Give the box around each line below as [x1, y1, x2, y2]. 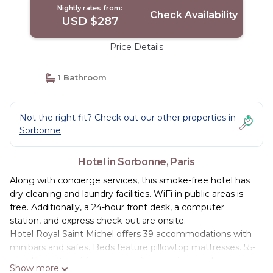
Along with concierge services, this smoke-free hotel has [10, 175, 250, 186]
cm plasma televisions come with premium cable [10, 255, 219, 266]
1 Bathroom [55, 73, 107, 82]
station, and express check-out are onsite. [10, 215, 186, 226]
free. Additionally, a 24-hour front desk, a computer [10, 202, 224, 213]
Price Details [110, 41, 163, 52]
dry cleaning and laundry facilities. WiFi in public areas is [10, 188, 243, 199]
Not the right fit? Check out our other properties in [19, 112, 236, 123]
